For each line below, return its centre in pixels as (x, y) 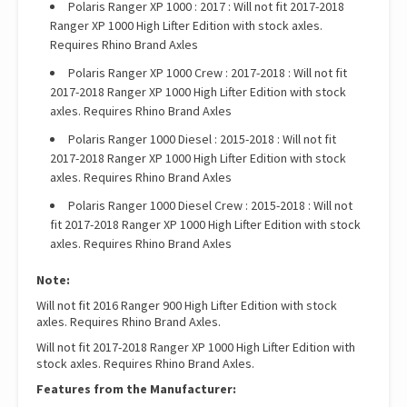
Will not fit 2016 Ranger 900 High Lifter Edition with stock (187, 306)
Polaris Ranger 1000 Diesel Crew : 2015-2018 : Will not (210, 206)
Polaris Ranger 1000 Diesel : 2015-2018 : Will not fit (202, 139)
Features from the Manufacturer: (136, 389)
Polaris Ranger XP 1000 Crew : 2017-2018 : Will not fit (208, 73)
